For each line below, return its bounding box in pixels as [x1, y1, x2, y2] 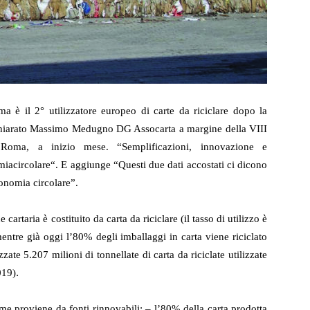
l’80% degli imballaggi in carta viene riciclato [62, 231, 268, 242]
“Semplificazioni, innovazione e [117, 141, 268, 152]
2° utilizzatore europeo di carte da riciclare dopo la [35, 105, 267, 116]
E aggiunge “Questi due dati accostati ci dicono [58, 159, 267, 170]
